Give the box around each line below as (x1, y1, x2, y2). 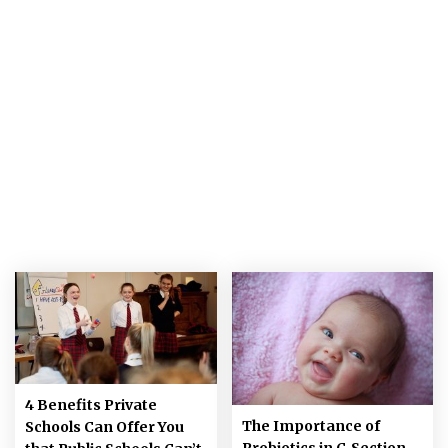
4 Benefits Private (25, 396, 157, 415)
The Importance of (241, 416, 380, 435)
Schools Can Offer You (25, 418, 184, 437)
